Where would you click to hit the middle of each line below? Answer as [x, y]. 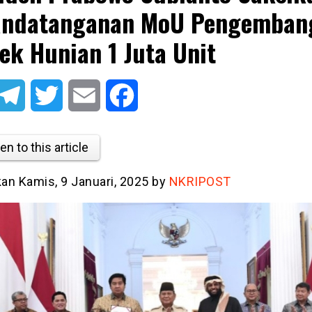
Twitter [79, 95]
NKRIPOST [200, 181]
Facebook [162, 95]
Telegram [47, 95]
